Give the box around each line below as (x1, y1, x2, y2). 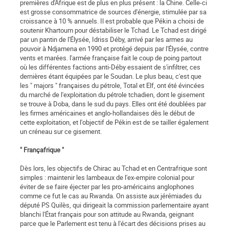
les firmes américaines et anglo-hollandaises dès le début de (20, 108, 195, 118)
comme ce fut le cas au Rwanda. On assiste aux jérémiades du (20, 191, 201, 201)
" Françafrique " (20, 145, 64, 155)
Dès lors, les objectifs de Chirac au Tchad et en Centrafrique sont (20, 164, 207, 173)
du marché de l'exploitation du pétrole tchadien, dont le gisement (20, 90, 204, 100)
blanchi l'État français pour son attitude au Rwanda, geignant (20, 210, 194, 219)
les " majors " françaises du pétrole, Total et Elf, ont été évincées (20, 81, 204, 90)
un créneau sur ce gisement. (20, 127, 102, 136)
